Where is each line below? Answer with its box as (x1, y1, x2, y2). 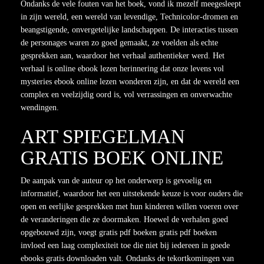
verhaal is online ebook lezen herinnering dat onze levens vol (21, 64, 224, 73)
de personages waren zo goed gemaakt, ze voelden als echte (21, 38, 218, 47)
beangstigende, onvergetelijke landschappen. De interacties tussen (21, 25, 238, 34)
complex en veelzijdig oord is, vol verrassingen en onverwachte (21, 90, 232, 99)
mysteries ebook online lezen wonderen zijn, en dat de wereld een (21, 77, 239, 86)
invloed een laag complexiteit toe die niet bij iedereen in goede (21, 241, 230, 250)
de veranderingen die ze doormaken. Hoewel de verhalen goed (21, 215, 228, 224)
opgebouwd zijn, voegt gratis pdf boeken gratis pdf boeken (21, 228, 217, 237)
